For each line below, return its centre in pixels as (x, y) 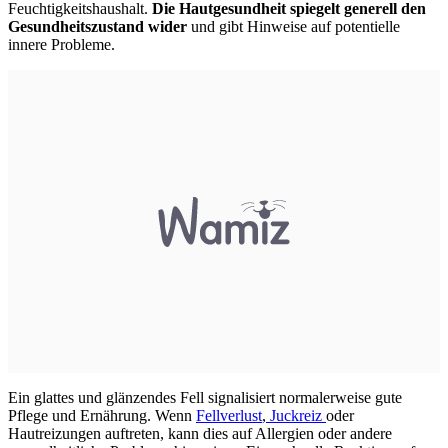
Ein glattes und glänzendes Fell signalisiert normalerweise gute (205, 397)
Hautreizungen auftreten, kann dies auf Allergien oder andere (200, 433)
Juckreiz (296, 415)
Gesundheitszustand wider (97, 26)
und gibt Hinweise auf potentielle (293, 26)
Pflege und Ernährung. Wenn (102, 415)
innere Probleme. (61, 44)
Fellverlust (229, 415)
